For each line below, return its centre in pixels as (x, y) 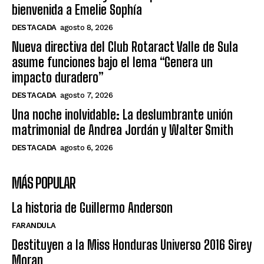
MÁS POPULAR (44, 183)
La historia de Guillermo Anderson (92, 207)
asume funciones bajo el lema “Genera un (112, 62)
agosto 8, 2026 (86, 27)
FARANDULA (34, 225)
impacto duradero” (58, 77)
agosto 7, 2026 (86, 95)
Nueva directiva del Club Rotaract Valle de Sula (125, 47)
